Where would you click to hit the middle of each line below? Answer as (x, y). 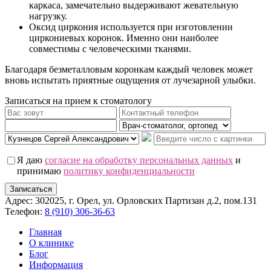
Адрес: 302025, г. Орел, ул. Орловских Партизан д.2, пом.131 (131, 201)
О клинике (51, 243)
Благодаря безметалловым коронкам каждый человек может (129, 70)
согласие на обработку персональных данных (139, 160)
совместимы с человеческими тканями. (110, 49)
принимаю (40, 171)
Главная (45, 232)
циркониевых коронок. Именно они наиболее (124, 38)
